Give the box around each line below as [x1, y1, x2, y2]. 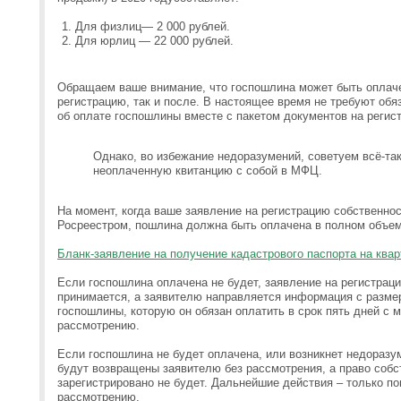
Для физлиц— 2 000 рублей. [75, 20, 230, 33]
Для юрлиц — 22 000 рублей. [75, 34, 234, 47]
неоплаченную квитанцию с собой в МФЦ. [93, 164, 322, 177]
